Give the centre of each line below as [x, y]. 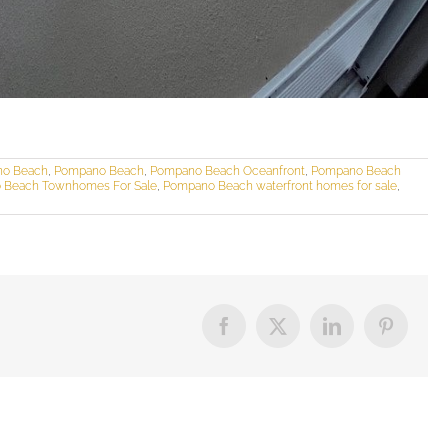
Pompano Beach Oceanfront [227, 171]
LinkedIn [363, 333]
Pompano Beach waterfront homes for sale [280, 186]
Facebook [257, 333]
